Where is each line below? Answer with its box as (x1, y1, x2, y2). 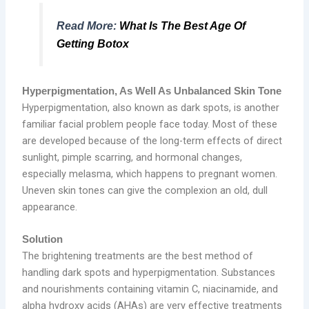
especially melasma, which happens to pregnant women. (22, 167, 278, 180)
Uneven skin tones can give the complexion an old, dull (22, 183, 268, 197)
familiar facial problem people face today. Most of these (22, 117, 278, 130)
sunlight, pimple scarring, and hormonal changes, (22, 150, 243, 163)
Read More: (56, 19, 117, 32)
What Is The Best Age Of (116, 19, 246, 32)
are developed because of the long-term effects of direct (22, 134, 283, 147)
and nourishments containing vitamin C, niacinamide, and (22, 283, 279, 296)
